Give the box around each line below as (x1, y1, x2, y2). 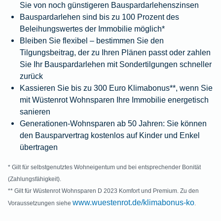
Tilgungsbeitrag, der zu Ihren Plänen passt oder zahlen (20, 48, 211, 57)
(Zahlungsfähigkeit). (8, 176, 61, 183)
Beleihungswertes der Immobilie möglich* (20, 24, 165, 34)
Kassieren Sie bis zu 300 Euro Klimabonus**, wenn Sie (20, 83, 213, 93)
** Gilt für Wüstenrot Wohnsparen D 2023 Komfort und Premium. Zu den (8, 187, 199, 195)
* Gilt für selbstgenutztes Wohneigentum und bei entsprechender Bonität (8, 164, 201, 171)
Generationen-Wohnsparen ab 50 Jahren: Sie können (20, 119, 207, 128)
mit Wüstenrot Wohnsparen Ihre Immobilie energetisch (20, 95, 209, 105)
